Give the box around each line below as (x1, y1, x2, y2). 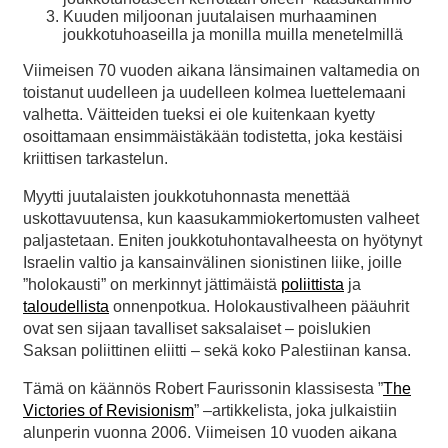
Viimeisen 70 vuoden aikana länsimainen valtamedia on (23, 62, 420, 80)
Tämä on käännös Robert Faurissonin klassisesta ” (23, 380, 383, 398)
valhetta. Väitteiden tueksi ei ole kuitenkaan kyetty (23, 106, 375, 124)
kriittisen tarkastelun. (23, 150, 168, 168)
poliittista (281, 276, 344, 294)
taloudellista (23, 298, 109, 316)
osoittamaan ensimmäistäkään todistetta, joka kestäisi (23, 128, 403, 146)
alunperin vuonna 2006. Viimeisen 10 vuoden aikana (23, 424, 397, 442)
